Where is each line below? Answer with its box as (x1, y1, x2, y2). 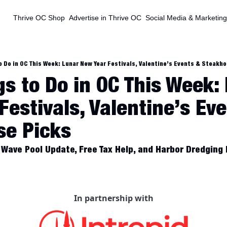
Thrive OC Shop (13, 14, 65, 22)
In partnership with (73, 193, 154, 204)
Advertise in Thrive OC (69, 14, 141, 22)
